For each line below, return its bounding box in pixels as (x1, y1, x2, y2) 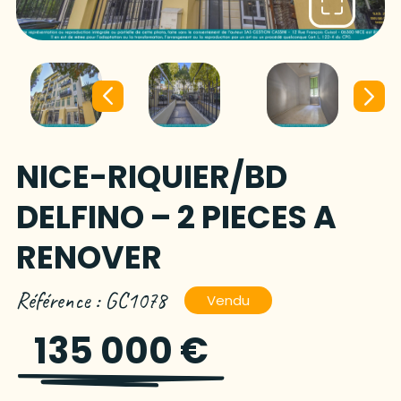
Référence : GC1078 (15, 286, 166, 316)
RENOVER (15, 235, 162, 280)
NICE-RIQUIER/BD (15, 155, 287, 200)
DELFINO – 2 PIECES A (15, 195, 337, 240)
